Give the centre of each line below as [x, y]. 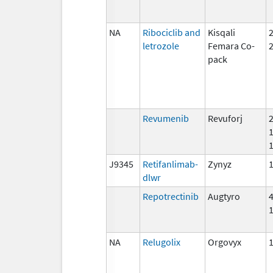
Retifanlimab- [170, 164]
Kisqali [222, 32]
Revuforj [225, 118]
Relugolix [161, 242]
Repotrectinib [171, 196]
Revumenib [166, 118]
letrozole [161, 45]
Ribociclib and [172, 32]
